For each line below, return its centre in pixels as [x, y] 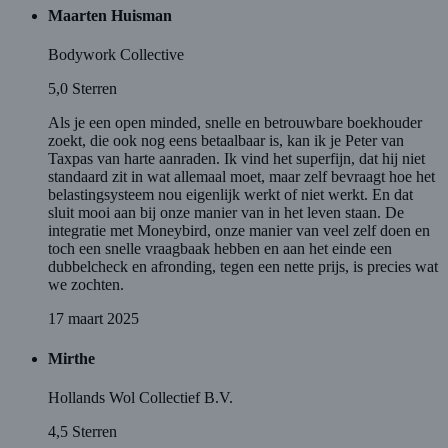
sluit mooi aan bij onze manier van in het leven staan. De [226, 213]
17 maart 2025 [93, 319]
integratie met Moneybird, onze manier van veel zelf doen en [239, 231]
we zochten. [86, 285]
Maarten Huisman [110, 15]
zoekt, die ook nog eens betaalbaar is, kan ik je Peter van [226, 141]
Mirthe [71, 358]
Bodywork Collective [116, 55]
